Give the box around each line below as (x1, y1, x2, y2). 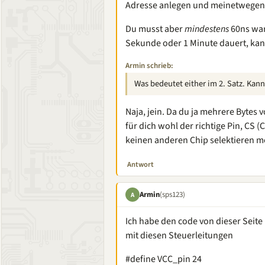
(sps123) (160, 189, 185, 200)
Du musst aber (125, 22, 185, 35)
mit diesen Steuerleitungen (125, 229, 233, 242)
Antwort (127, 159, 154, 170)
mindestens (185, 22, 229, 35)
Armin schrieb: (125, 60, 173, 71)
